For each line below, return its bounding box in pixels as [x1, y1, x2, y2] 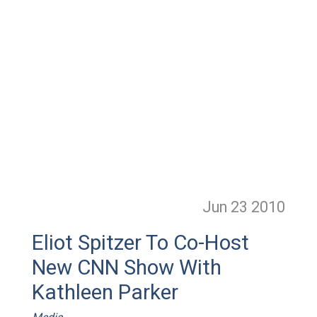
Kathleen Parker [31, 280, 178, 304]
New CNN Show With [31, 255, 221, 279]
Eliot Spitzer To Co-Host [31, 231, 249, 255]
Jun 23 [202, 198, 252, 216]
